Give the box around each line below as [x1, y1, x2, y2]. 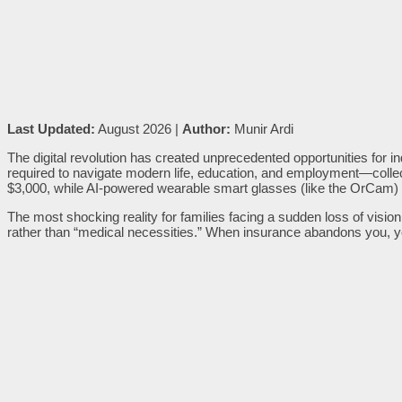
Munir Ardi [231, 120, 293, 136]
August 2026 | [95, 120, 182, 136]
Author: [182, 120, 231, 136]
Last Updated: [7, 120, 95, 136]
